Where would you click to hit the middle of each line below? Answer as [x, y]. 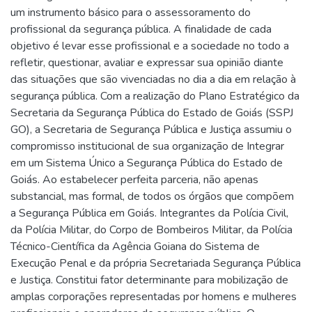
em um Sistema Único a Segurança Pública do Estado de [147, 163]
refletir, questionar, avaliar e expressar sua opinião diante [147, 62]
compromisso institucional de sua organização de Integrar [147, 146]
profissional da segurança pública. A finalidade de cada [141, 29]
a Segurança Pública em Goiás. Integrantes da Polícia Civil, [149, 213]
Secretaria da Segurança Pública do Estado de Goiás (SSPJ [152, 112]
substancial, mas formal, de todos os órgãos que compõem [152, 196]
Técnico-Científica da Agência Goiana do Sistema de [135, 246]
